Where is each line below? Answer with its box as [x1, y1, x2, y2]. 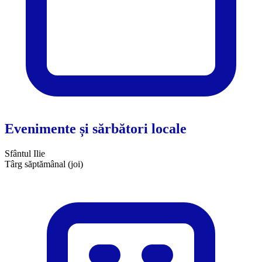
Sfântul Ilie [5, 149, 45, 159]
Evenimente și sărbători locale [5, 121, 187, 137]
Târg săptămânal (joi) [5, 159, 83, 170]
